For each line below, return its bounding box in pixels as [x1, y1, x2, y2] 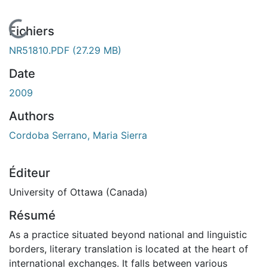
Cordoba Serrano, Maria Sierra [9, 129, 147, 141]
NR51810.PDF [9, 44, 72, 56]
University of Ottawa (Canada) [9, 185, 148, 198]
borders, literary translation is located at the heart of [9, 242, 248, 255]
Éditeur [9, 165, 50, 180]
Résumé [9, 208, 56, 223]
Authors [9, 108, 54, 123]
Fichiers [9, 23, 54, 38]
